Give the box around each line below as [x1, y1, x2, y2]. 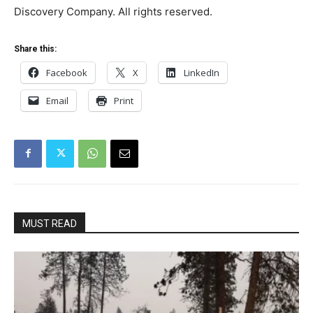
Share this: [14, 43, 57, 54]
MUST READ [22, 217, 77, 229]
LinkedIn [184, 66, 219, 79]
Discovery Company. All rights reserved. [14, 4, 212, 18]
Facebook [46, 66, 87, 79]
